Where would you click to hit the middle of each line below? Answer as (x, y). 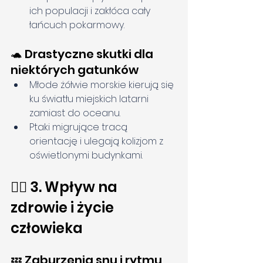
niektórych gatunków (75, 70)
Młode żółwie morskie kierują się (103, 85)
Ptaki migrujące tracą (80, 127)
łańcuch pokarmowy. (77, 25)
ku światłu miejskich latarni (90, 99)
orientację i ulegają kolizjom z (97, 141)
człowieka (47, 228)
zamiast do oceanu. (75, 113)
